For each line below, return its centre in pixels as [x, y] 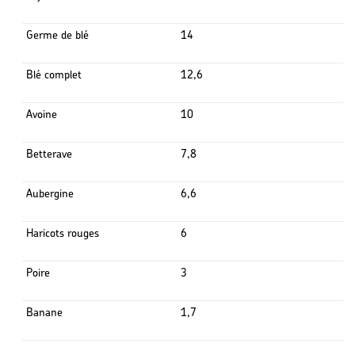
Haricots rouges [62, 233]
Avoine [41, 115]
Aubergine [50, 194]
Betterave [49, 154]
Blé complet [53, 75]
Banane [44, 313]
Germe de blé [57, 35]
